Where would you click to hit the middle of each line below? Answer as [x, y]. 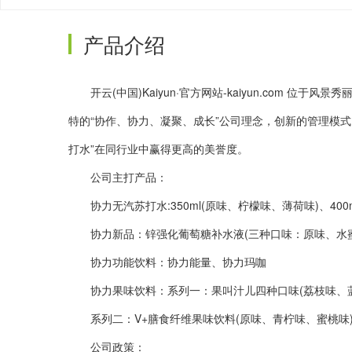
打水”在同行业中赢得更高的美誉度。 [158, 148]
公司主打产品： [118, 176]
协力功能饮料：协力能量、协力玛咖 [167, 261]
